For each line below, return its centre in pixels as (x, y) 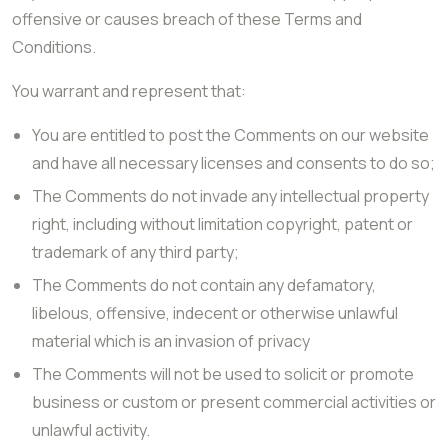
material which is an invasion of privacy (171, 341)
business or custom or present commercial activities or (234, 402)
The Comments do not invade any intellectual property (230, 196)
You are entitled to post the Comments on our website (230, 135)
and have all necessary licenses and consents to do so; (233, 163)
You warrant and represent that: (129, 91)
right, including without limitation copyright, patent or (222, 224)
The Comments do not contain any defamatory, (204, 285)
